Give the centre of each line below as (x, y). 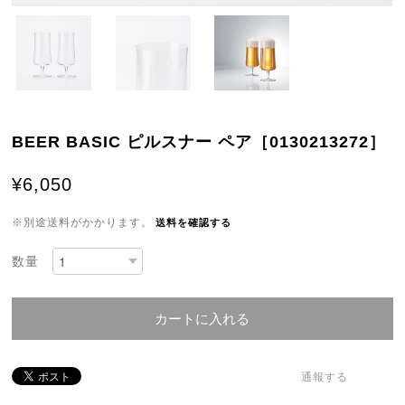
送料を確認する (194, 222)
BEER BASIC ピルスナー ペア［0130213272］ (199, 142)
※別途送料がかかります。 (83, 222)
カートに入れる (202, 319)
